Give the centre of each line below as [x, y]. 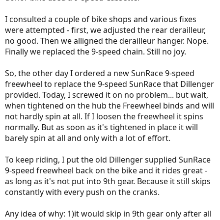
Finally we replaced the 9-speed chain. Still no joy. [96, 52]
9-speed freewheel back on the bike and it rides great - [106, 170]
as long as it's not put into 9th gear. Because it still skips [108, 181]
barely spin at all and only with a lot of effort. [88, 138]
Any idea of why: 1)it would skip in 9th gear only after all [108, 214]
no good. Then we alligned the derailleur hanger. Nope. [107, 41]
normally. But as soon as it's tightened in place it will [101, 127]
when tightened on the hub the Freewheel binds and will [110, 106]
